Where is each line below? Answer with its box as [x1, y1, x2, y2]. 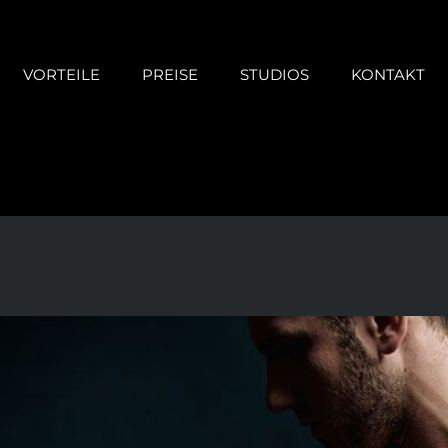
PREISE [141, 64, 198, 84]
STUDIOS [239, 64, 309, 84]
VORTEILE [22, 64, 100, 84]
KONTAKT [350, 64, 425, 84]
